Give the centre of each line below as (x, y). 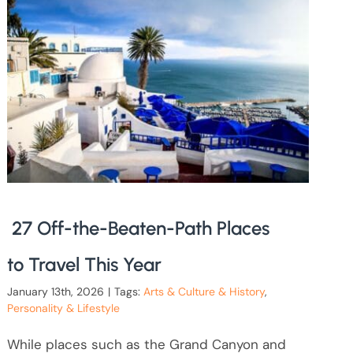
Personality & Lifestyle (63, 308)
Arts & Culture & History (204, 291)
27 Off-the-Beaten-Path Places (138, 228)
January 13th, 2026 (55, 291)
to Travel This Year (84, 264)
